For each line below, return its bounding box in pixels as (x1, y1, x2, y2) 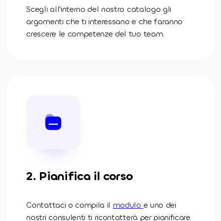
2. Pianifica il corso (26, 168, 133, 184)
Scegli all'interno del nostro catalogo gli (26, 3, 171, 14)
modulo (112, 199, 144, 210)
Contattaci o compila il (26, 199, 113, 210)
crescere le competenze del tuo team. (26, 28, 164, 39)
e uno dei (143, 199, 176, 210)
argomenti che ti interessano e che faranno (26, 16, 183, 27)
